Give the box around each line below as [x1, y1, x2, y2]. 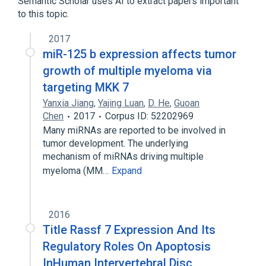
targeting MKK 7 [43, 80, 129, 94]
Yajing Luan [98, 97, 144, 109]
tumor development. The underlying [43, 138, 188, 149]
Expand [112, 165, 142, 176]
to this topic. [18, 8, 69, 20]
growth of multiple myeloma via [43, 64, 212, 78]
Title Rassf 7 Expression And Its [43, 223, 216, 237]
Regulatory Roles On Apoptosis [43, 239, 211, 254]
